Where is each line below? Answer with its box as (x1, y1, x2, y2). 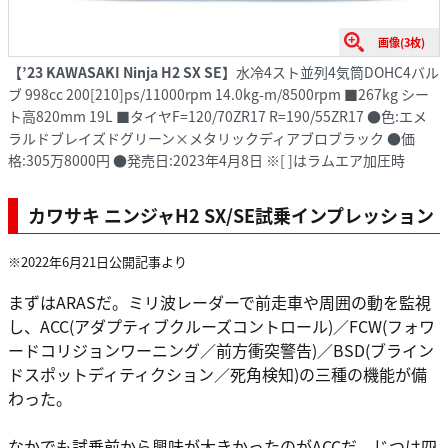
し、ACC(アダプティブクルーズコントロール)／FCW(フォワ (8, 314, 435, 339)
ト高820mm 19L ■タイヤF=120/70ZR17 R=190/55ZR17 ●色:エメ (8, 105, 427, 126)
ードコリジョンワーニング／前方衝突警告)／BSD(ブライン (8, 338, 434, 363)
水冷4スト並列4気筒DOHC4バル (236, 61, 439, 82)
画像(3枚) (378, 33, 425, 50)
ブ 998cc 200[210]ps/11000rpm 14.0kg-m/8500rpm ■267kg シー (8, 83, 429, 104)
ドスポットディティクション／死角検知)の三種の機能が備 (8, 362, 427, 387)
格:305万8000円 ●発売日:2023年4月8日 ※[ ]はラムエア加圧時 (8, 149, 405, 170)
